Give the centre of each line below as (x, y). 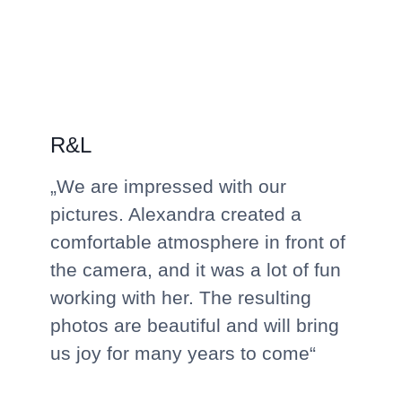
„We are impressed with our (168, 186)
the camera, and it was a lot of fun (196, 269)
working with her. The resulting (181, 297)
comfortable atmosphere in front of (198, 241)
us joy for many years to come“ (183, 353)
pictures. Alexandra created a (176, 214)
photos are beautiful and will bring (195, 325)
